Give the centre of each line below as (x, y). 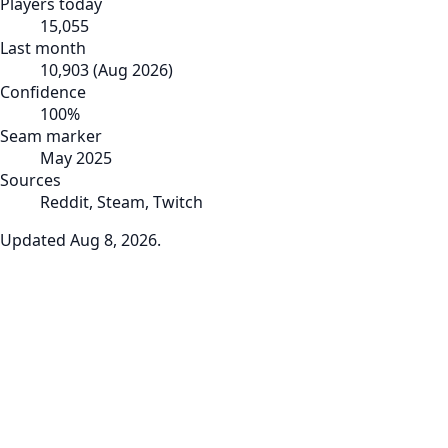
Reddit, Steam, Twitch (121, 201)
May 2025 (76, 157)
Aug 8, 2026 (113, 239)
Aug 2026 (133, 69)
